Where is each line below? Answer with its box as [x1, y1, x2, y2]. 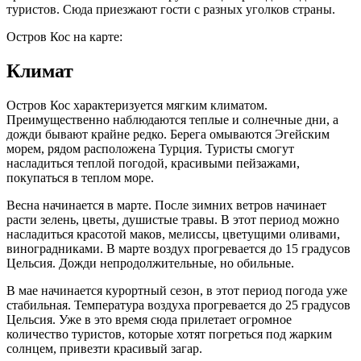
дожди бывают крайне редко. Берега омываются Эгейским [6, 127, 330, 141]
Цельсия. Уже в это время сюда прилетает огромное [6, 312, 292, 326]
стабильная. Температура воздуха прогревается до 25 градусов [6, 297, 351, 312]
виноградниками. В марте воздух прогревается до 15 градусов [6, 241, 351, 255]
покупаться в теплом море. [6, 170, 154, 185]
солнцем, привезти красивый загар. [6, 341, 202, 355]
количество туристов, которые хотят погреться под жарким [6, 326, 332, 341]
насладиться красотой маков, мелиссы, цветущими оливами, [6, 226, 340, 241]
